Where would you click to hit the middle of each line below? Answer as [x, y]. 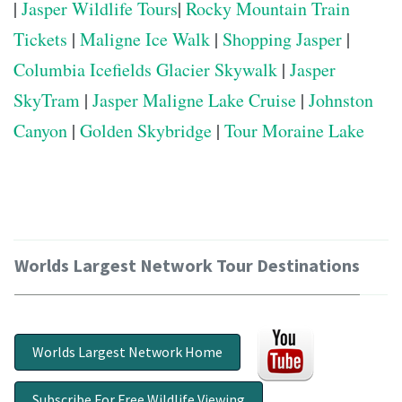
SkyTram [47, 100]
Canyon [40, 130]
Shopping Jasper [282, 39]
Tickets [40, 39]
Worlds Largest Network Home [128, 352]
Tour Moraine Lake [294, 130]
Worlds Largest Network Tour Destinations [187, 265]
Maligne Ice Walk [145, 39]
